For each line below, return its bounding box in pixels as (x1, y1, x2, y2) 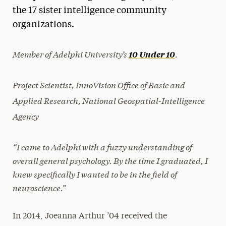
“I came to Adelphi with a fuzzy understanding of (12, 141, 192, 152)
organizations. (12, 20, 74, 29)
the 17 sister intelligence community (12, 6, 166, 15)
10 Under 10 (128, 48, 175, 60)
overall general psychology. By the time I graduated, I (12, 154, 208, 166)
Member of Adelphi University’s (12, 48, 129, 60)
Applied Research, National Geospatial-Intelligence (12, 94, 205, 106)
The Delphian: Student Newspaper (28, 55, 155, 63)
